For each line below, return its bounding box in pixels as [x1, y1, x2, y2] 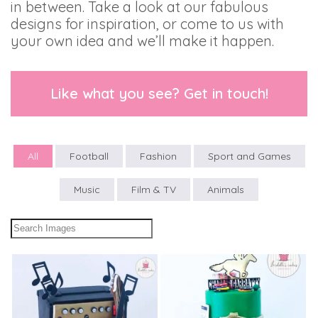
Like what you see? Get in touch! [50, 84, 268, 102]
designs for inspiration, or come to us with [11, 14, 284, 33]
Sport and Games [207, 149, 291, 163]
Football [69, 149, 109, 163]
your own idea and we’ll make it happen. [11, 31, 274, 50]
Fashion [139, 149, 177, 163]
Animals [207, 182, 244, 196]
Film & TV [131, 182, 176, 196]
